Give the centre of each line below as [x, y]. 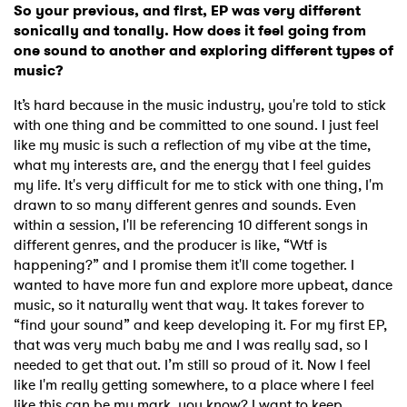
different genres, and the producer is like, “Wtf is [170, 245]
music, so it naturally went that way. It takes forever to [189, 305]
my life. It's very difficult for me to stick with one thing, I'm [199, 185]
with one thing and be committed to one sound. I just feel [196, 125]
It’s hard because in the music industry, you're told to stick [200, 105]
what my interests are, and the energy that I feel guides [192, 165]
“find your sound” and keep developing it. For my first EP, [200, 325]
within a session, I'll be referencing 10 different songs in [191, 225]
